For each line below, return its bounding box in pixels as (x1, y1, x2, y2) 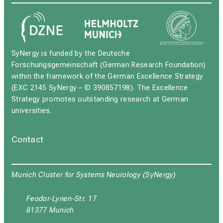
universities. (11, 106, 54, 115)
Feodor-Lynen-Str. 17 (26, 195, 97, 204)
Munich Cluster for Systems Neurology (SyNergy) (11, 171, 176, 180)
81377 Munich (26, 206, 74, 215)
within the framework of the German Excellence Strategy (11, 72, 204, 81)
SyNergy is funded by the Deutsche (11, 49, 130, 58)
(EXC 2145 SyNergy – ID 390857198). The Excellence (11, 83, 188, 92)
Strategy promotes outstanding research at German (11, 95, 189, 104)
